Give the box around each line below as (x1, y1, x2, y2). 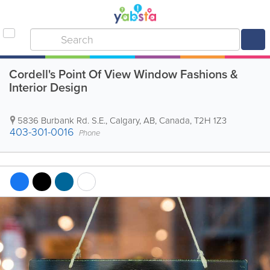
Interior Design (9, 78, 87, 96)
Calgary (110, 114, 139, 127)
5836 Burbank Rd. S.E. (17, 114, 105, 127)
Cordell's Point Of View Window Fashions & (9, 65, 238, 83)
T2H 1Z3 (194, 114, 227, 127)
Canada (159, 114, 190, 127)
